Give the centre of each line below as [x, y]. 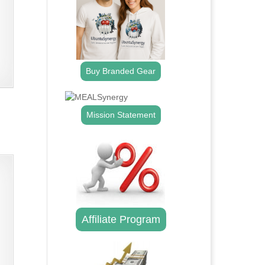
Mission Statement [121, 115]
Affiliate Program [121, 220]
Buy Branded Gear [121, 71]
